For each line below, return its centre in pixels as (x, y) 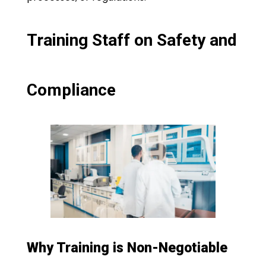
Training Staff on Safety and (132, 40)
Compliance (71, 90)
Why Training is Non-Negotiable (127, 248)
